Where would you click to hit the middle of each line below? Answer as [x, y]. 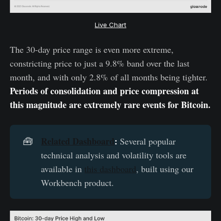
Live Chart [110, 24]
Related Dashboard [78, 141]
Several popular [147, 141]
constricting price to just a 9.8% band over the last [100, 63]
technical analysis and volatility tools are [114, 155]
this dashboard [110, 168]
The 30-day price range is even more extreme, [92, 49]
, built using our [165, 168]
